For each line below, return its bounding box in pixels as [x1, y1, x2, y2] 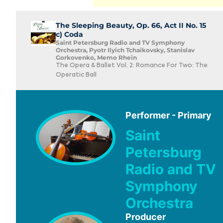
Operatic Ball [56, 72, 97, 78]
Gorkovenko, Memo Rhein [56, 54, 137, 61]
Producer [125, 211, 166, 222]
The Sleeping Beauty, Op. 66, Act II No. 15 [56, 21, 206, 30]
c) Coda [56, 30, 83, 39]
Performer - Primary [125, 110, 212, 120]
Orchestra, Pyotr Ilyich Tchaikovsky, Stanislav [56, 46, 195, 54]
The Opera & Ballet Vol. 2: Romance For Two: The [56, 63, 208, 69]
